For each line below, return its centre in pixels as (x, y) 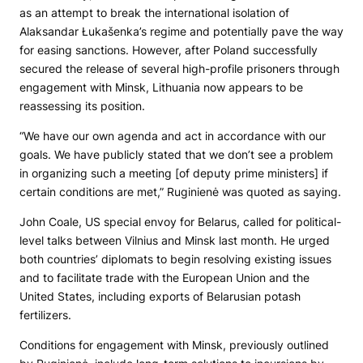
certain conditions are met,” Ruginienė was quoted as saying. (180, 192)
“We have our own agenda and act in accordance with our (173, 136)
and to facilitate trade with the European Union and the (164, 278)
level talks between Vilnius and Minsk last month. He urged (175, 241)
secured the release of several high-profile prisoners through (179, 69)
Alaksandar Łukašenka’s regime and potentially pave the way (181, 32)
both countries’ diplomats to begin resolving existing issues (175, 259)
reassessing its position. (82, 106)
